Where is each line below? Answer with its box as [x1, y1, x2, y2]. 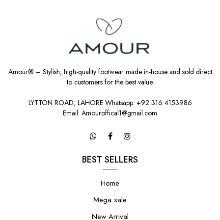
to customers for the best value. [66, 77, 154, 87]
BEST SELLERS [82, 153, 138, 166]
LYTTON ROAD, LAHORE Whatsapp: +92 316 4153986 [28, 97, 192, 108]
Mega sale [93, 194, 127, 205]
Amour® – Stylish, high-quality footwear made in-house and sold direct [8, 66, 212, 77]
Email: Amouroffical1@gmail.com [63, 108, 157, 118]
